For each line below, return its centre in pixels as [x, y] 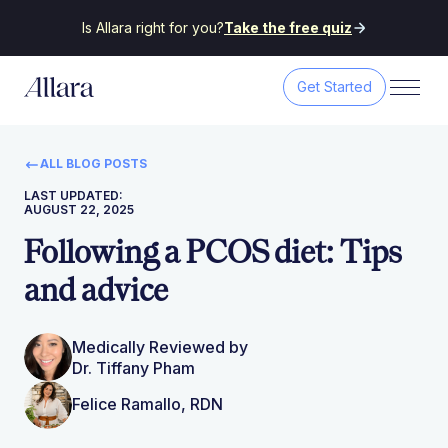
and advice [96, 289]
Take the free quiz [288, 27]
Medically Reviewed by [160, 347]
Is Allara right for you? [153, 27]
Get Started [335, 86]
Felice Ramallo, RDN [147, 404]
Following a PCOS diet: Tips [212, 251]
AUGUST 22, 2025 [79, 209]
